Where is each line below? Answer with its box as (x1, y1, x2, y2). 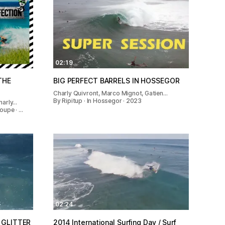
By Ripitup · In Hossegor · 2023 (53, 97, 142, 105)
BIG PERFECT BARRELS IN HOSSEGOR (53, 76, 180, 85)
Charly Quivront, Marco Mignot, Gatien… (53, 89, 168, 97)
